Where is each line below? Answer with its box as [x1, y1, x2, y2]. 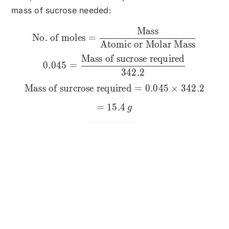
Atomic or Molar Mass [100, 39, 196, 51]
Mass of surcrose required [24, 82, 132, 94]
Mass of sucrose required [81, 53, 185, 65]
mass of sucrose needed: [11, 5, 111, 15]
